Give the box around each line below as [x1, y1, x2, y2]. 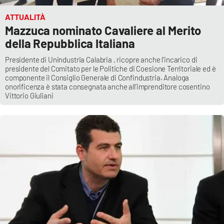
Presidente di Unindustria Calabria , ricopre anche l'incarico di [5, 55, 197, 64]
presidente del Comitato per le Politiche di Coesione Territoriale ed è [5, 64, 216, 73]
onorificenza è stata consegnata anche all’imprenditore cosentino [5, 82, 210, 91]
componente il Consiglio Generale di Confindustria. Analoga [5, 73, 189, 82]
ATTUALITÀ [5, 12, 45, 22]
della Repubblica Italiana [5, 36, 135, 51]
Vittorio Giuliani [5, 91, 53, 100]
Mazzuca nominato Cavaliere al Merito [5, 23, 201, 38]
